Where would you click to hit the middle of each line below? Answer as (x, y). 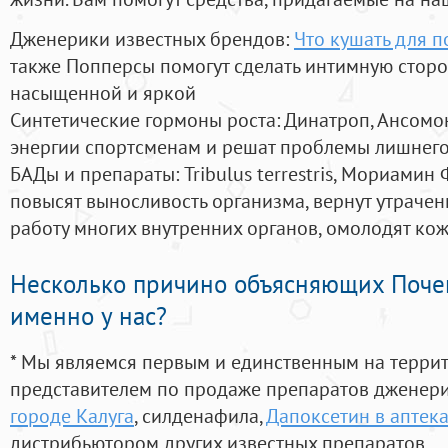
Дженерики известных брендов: (152, 39)
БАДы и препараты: (97, 174)
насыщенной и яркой (103, 93)
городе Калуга (72, 416)
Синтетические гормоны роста (143, 120)
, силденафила (196, 416)
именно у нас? (88, 316)
